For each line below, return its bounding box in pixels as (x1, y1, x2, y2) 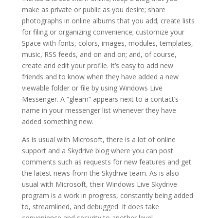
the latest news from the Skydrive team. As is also (21, 168, 179, 178)
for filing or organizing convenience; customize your (21, 27, 184, 36)
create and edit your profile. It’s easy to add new (21, 61, 173, 70)
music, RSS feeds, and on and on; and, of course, (21, 50, 177, 59)
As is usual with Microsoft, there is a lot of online (21, 135, 176, 144)
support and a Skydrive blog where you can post (21, 146, 173, 155)
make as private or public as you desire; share (21, 5, 165, 14)
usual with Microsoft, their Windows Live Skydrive (21, 180, 177, 189)
